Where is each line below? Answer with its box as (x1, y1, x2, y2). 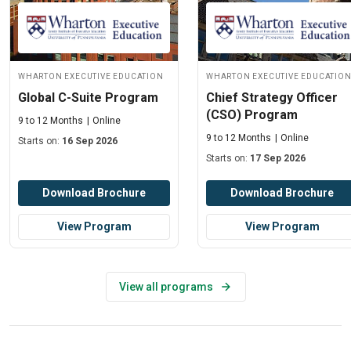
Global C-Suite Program (18, 90, 158, 106)
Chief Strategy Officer (206, 90, 338, 106)
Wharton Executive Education (18, 69, 164, 82)
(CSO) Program (206, 107, 298, 123)
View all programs (118, 280, 213, 294)
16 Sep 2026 (62, 136, 118, 147)
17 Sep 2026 (250, 153, 306, 165)
